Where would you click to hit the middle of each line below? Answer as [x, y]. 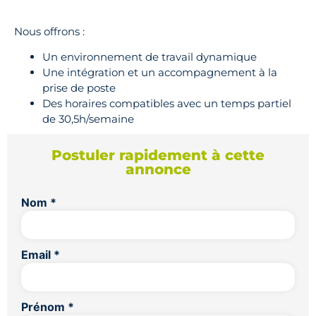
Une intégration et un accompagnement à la [160, 72]
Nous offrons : [49, 31]
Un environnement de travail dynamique [150, 57]
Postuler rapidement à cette [158, 155]
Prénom [44, 307]
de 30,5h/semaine [88, 119]
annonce [158, 169]
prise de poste [79, 88]
